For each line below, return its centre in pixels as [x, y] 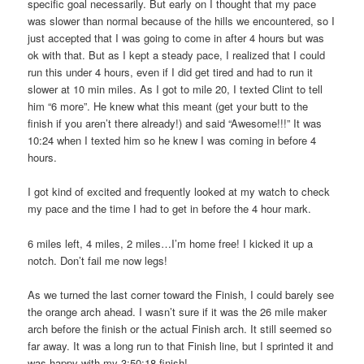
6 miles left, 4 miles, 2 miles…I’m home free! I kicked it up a [171, 243]
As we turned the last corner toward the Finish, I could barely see [181, 294]
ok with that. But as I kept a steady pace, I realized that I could [177, 55]
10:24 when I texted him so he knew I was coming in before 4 [172, 141]
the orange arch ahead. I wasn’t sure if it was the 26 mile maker [178, 311]
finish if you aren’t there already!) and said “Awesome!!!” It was [175, 123]
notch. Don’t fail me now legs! [98, 260]
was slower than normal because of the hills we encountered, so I [182, 21]
